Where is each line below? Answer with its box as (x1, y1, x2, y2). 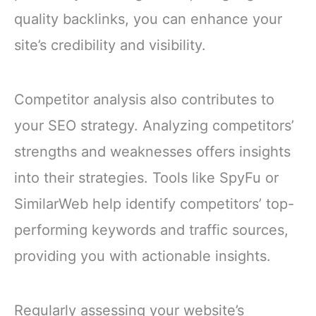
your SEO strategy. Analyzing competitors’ (14, 116, 294, 134)
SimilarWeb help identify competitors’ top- (14, 195, 294, 212)
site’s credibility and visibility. (14, 36, 206, 54)
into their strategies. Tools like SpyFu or (14, 169, 279, 186)
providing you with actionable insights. (14, 247, 271, 265)
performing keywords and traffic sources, (14, 221, 288, 238)
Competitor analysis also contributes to (14, 90, 274, 108)
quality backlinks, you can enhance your (14, 10, 282, 28)
